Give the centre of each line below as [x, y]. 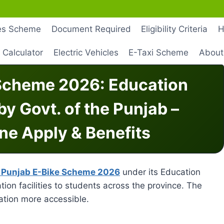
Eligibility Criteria [174, 29]
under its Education [160, 172]
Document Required [91, 29]
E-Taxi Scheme [159, 53]
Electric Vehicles [86, 53]
